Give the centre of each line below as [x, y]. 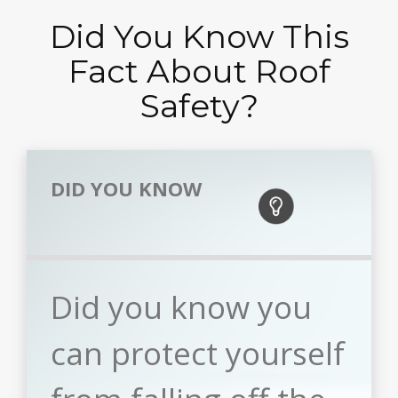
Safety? [199, 106]
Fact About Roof [199, 71]
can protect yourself [198, 353]
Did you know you [182, 307]
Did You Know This [199, 36]
